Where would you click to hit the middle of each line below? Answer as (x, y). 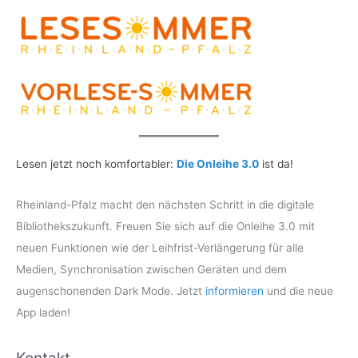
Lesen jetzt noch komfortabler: (96, 163)
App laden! (43, 312)
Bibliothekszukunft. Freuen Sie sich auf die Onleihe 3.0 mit (165, 226)
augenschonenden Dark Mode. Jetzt (111, 290)
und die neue (298, 290)
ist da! (276, 163)
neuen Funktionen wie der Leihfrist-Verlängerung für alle (160, 247)
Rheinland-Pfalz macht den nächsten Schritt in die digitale (165, 204)
